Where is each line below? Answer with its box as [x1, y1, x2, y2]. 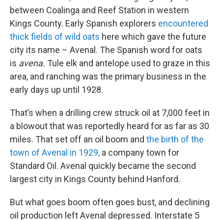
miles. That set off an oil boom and [10, 134, 146, 144]
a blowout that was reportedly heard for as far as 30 [10, 121, 209, 131]
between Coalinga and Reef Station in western [10, 5, 189, 15]
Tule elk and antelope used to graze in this [45, 58, 210, 68]
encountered [158, 18, 208, 28]
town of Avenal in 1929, [10, 147, 100, 158]
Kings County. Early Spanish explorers [10, 18, 158, 28]
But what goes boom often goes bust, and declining [10, 197, 210, 207]
